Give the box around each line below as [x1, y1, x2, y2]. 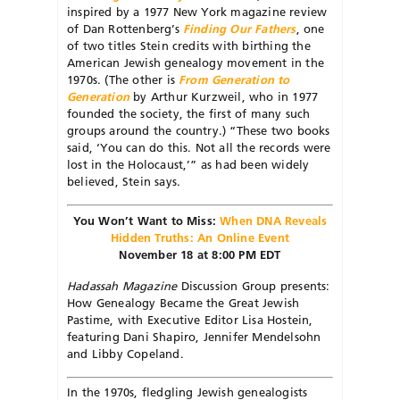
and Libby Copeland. [67, 346, 184, 361]
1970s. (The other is [67, 72, 179, 87]
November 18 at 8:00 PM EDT [119, 246, 281, 262]
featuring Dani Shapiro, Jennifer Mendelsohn [67, 329, 321, 344]
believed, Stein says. [67, 174, 181, 189]
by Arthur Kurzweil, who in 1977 [129, 89, 319, 104]
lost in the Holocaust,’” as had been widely [67, 157, 310, 172]
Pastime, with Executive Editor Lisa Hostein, [67, 312, 313, 327]
